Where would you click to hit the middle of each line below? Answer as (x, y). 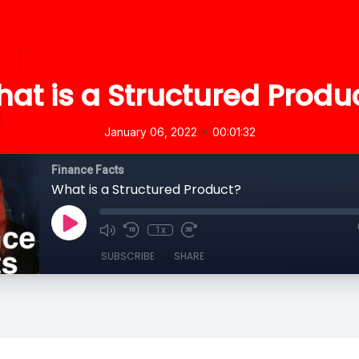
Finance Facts (88, 170)
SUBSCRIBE (128, 256)
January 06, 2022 (150, 132)
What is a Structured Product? (146, 190)
